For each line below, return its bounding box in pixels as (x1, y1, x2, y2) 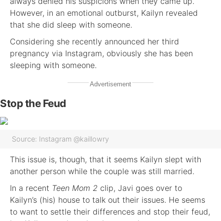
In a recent (10, 183, 52, 193)
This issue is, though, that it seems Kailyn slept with (10, 154, 201, 164)
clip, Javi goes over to (98, 183, 182, 193)
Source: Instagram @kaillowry (12, 135, 109, 143)
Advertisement (90, 80, 131, 88)
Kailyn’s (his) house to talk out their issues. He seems (10, 195, 205, 205)
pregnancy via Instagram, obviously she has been (10, 48, 193, 58)
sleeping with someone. (10, 60, 97, 70)
